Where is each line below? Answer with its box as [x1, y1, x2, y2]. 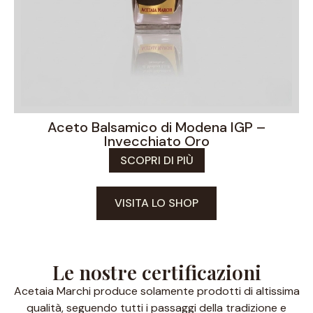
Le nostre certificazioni [52, 259, 261, 285]
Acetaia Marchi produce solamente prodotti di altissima [13, 283, 300, 298]
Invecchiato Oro [103, 131, 210, 150]
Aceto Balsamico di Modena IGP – [48, 117, 265, 136]
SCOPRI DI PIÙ [119, 152, 194, 168]
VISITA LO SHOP [115, 195, 198, 210]
